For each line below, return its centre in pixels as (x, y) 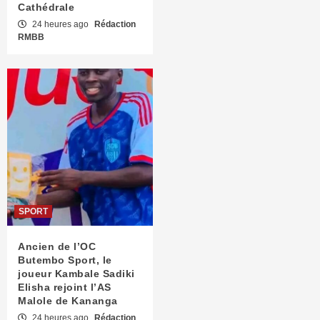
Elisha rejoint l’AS (65, 287)
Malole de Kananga (69, 300)
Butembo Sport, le (65, 260)
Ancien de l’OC (57, 246)
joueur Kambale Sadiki (76, 273)
